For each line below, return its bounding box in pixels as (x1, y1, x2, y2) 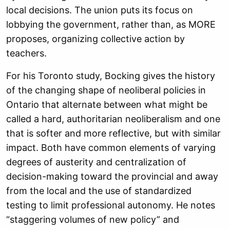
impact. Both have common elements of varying (6, 142, 216, 153)
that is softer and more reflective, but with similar (6, 128, 221, 139)
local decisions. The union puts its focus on (6, 5, 193, 15)
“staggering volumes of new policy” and (6, 214, 179, 225)
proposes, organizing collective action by (6, 33, 185, 44)
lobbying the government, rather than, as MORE (6, 19, 216, 30)
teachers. (6, 48, 47, 59)
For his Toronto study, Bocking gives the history (6, 70, 215, 81)
